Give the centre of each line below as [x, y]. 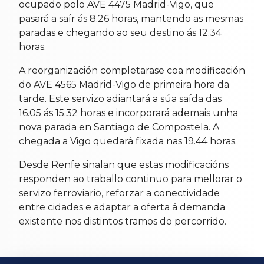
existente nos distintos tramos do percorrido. [123, 221]
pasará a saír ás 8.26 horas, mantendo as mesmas [131, 18]
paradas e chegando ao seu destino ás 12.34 [120, 32]
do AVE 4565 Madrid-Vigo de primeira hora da [124, 84]
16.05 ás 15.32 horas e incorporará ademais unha [128, 113]
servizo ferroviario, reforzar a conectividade [119, 193]
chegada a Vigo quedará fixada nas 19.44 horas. [128, 141]
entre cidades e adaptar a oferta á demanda [122, 207]
